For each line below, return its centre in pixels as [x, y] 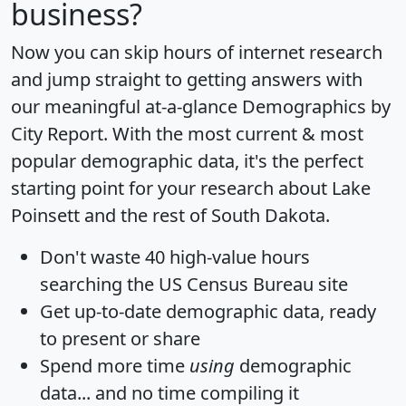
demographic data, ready [269, 312]
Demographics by [316, 107]
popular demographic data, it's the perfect [187, 161]
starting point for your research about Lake [191, 188]
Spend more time [115, 366]
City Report [57, 134]
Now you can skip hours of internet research [197, 53]
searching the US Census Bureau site [194, 285]
